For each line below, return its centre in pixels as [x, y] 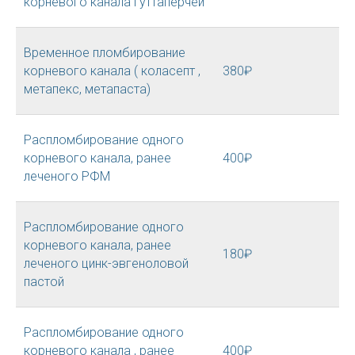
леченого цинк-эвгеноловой [106, 263]
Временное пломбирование [105, 53]
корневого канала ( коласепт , [112, 71]
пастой [44, 282]
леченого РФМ [67, 176]
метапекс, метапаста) [87, 89]
